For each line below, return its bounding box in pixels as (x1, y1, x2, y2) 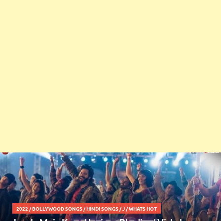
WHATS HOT (129, 204, 157, 212)
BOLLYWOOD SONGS (32, 204, 82, 212)
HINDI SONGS (86, 204, 118, 212)
